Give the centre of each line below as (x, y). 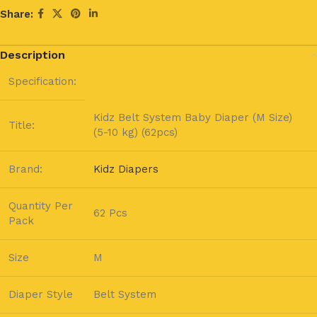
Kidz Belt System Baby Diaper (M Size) (193, 117)
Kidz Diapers (126, 169)
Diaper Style (41, 294)
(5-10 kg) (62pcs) (136, 132)
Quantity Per (41, 206)
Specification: (42, 81)
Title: (22, 125)
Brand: (25, 169)
